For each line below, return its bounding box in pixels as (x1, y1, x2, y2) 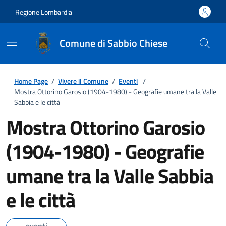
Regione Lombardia (15, 6, 72, 17)
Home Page (14, 76, 48, 86)
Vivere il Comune (58, 76, 108, 86)
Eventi (119, 76, 138, 86)
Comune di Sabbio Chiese (60, 35, 167, 51)
